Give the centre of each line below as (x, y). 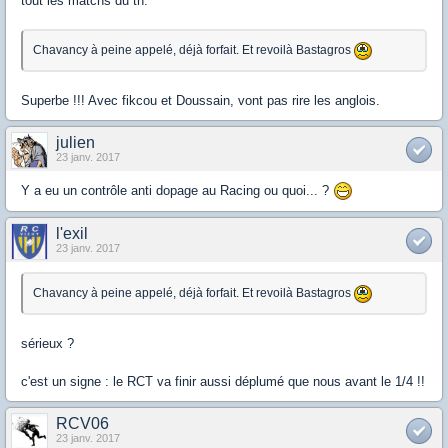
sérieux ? (47, 344)
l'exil (72, 234)
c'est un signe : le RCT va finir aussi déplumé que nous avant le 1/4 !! (223, 382)
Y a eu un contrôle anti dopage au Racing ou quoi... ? (177, 190)
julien (75, 142)
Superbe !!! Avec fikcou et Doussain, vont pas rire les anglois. (200, 100)
